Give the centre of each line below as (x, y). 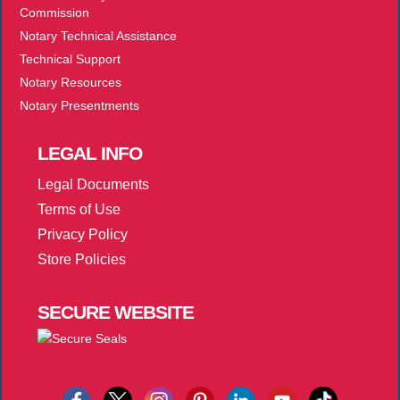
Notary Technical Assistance (98, 36)
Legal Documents (93, 185)
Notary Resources (71, 83)
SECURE (74, 312)
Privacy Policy (83, 234)
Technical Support (70, 59)
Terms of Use (79, 210)
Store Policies (82, 259)
